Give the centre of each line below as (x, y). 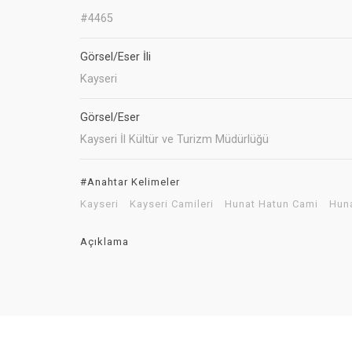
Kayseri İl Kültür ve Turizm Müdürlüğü (174, 140)
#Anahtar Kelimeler (130, 182)
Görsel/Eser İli (115, 57)
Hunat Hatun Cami (271, 204)
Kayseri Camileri (172, 204)
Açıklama (104, 242)
